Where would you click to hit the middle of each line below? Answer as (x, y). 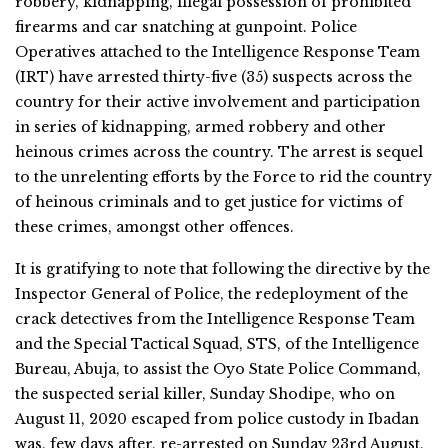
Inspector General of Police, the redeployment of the (211, 293)
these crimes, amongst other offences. (154, 226)
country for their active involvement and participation (217, 101)
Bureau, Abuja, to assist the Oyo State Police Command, (218, 368)
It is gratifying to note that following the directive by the (222, 268)
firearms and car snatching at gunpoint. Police (186, 26)
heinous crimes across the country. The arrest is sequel (219, 151)
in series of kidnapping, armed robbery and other (200, 126)
